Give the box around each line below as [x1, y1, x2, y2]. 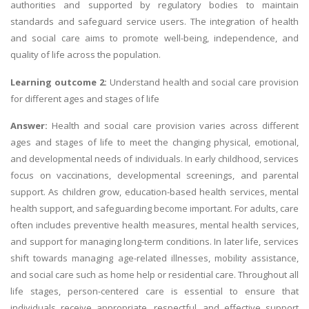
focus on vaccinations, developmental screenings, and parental [10, 169, 299, 182]
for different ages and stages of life [10, 92, 159, 105]
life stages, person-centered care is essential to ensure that [10, 285, 299, 298]
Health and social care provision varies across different [52, 119, 299, 132]
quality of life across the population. [10, 48, 161, 61]
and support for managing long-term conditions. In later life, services [10, 235, 299, 248]
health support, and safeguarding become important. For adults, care [10, 202, 299, 215]
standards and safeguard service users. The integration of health [10, 15, 299, 28]
